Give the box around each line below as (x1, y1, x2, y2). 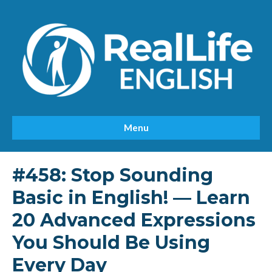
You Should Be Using (12, 231, 210, 254)
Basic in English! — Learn (12, 186, 250, 209)
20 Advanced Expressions (12, 209, 256, 231)
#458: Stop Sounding (12, 164, 213, 186)
